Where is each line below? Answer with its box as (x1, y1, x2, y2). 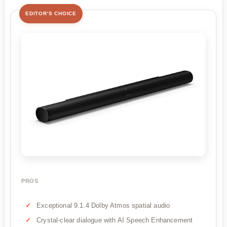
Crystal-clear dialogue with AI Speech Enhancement (36, 216, 193, 224)
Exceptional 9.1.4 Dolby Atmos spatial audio (36, 201, 170, 209)
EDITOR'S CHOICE (25, 11, 77, 17)
